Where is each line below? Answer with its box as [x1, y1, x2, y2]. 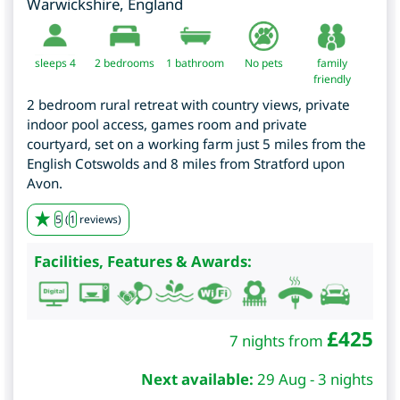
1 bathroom [166, 54, 224, 71]
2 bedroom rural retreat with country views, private [27, 95, 350, 113]
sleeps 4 [34, 54, 76, 71]
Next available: [141, 368, 254, 389]
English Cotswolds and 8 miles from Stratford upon [27, 154, 345, 172]
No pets [245, 54, 283, 71]
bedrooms [101, 54, 154, 71]
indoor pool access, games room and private [27, 114, 307, 133]
